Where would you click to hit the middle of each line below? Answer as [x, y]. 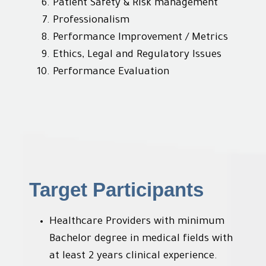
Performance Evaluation [113, 72]
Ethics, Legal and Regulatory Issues [139, 55]
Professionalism [93, 21]
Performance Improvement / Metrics [142, 38]
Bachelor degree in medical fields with [141, 240]
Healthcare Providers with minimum [137, 223]
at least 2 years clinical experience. [133, 257]
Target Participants [116, 190]
